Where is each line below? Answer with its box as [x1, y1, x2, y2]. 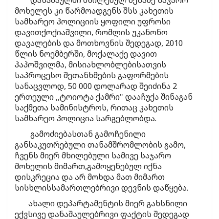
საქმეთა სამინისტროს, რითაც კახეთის [15, 102, 174, 113]
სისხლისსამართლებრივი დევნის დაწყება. [15, 182, 188, 194]
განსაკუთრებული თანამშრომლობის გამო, [15, 139, 186, 151]
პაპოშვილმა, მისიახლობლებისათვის [15, 59, 166, 70]
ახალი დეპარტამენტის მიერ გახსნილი [15, 198, 187, 209]
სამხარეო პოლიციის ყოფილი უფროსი [15, 16, 171, 27]
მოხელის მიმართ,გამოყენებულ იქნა [15, 161, 162, 172]
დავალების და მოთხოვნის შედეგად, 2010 [15, 38, 183, 49]
